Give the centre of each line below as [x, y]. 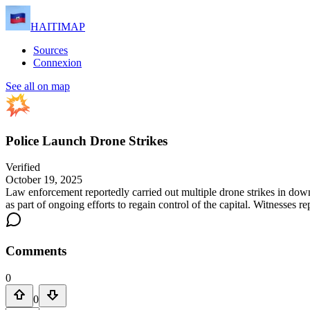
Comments [36, 251]
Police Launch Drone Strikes [86, 140]
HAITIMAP [58, 27]
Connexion [57, 63]
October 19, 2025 [44, 180]
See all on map [38, 86]
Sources [51, 50]
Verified [23, 167]
